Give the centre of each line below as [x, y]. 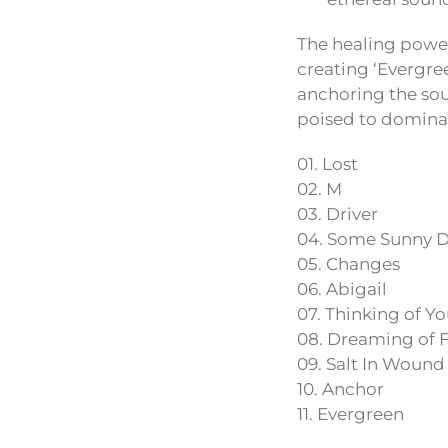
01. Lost [327, 164]
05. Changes [348, 264]
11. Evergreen [350, 414]
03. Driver [337, 214]
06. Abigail [342, 289]
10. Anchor [340, 389]
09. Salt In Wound [371, 364]
